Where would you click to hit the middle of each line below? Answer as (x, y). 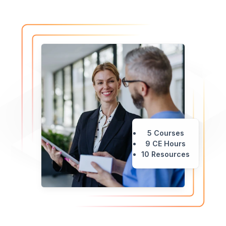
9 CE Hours (166, 144)
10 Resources (166, 154)
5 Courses (165, 133)
